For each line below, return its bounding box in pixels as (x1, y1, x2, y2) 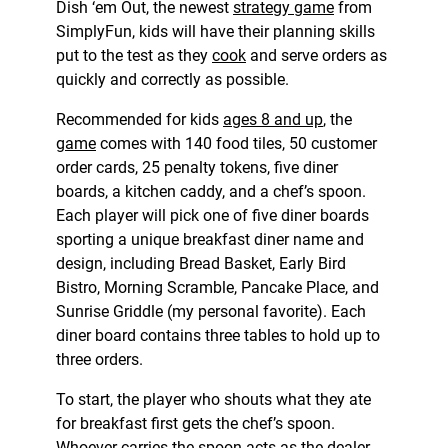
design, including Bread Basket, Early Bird (56, 254, 346, 274)
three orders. (56, 350, 143, 370)
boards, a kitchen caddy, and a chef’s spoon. (56, 182, 366, 202)
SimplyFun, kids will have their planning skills (56, 22, 375, 42)
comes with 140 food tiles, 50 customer (96, 134, 377, 154)
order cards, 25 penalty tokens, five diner (56, 158, 338, 178)
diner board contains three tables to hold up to (56, 326, 380, 346)
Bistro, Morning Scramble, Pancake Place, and (56, 278, 379, 298)
